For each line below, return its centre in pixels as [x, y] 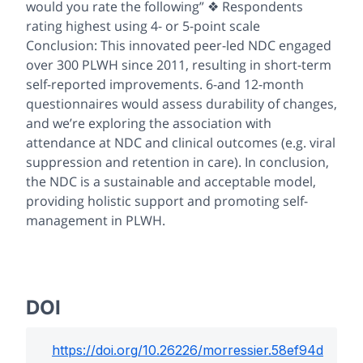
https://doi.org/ [97, 350]
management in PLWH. [96, 221]
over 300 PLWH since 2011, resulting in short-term [179, 65]
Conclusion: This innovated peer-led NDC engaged [179, 46]
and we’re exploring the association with [149, 124]
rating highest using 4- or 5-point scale [143, 26]
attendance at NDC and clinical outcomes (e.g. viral [181, 143]
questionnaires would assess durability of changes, [181, 104]
